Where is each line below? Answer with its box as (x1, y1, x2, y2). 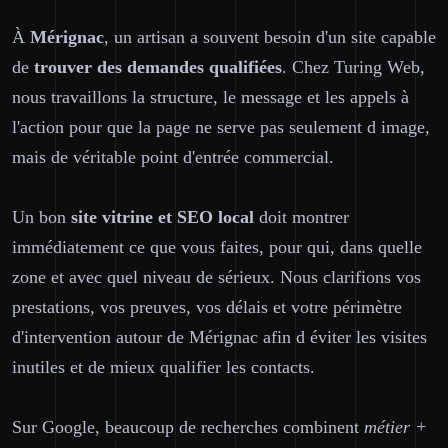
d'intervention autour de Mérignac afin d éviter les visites (12, 327, 427, 347)
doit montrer (254, 207, 349, 227)
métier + (364, 417, 427, 437)
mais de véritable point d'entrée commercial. (12, 147, 334, 167)
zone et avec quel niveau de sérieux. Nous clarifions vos (12, 267, 421, 287)
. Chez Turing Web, (282, 57, 425, 77)
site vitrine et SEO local (71, 207, 254, 227)
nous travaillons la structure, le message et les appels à (12, 87, 409, 107)
